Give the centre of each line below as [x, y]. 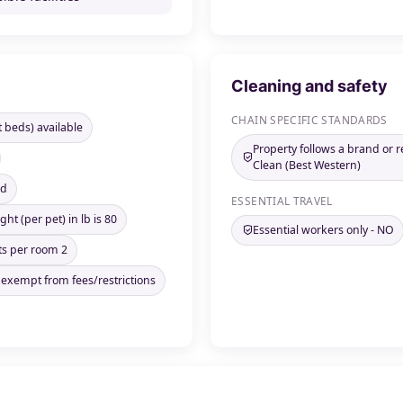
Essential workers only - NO [323, 230]
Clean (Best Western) [306, 165]
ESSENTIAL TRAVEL [282, 201]
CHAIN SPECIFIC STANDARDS [309, 120]
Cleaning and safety [310, 85]
